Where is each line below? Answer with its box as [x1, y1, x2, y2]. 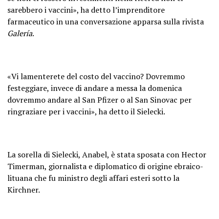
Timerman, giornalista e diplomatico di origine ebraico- [7, 160, 203, 172]
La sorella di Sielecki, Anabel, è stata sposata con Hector [7, 149, 206, 160]
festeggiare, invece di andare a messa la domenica [7, 82, 182, 93]
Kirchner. [7, 184, 40, 195]
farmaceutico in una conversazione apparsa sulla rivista [7, 16, 204, 27]
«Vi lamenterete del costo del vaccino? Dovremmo [7, 70, 185, 82]
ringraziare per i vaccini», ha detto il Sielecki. [7, 106, 165, 117]
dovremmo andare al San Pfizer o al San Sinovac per [7, 94, 192, 105]
